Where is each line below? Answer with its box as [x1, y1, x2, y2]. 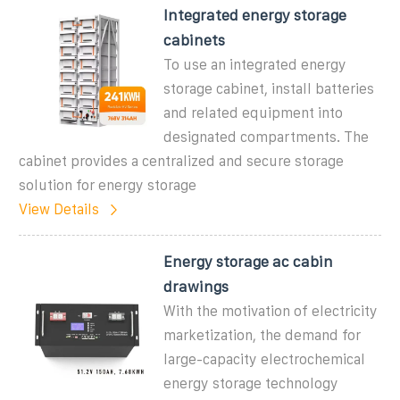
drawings [163, 278, 229, 295]
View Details [19, 201, 99, 217]
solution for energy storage [19, 177, 196, 193]
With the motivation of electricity [163, 303, 379, 319]
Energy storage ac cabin [163, 253, 334, 270]
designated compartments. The [163, 129, 370, 145]
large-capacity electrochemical [163, 351, 366, 367]
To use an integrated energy [163, 56, 347, 72]
